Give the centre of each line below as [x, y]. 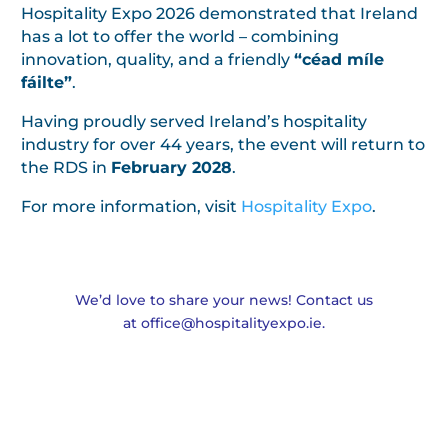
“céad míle [339, 59]
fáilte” [46, 82]
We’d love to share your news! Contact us [224, 299]
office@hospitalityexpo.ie [231, 322]
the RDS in [66, 167]
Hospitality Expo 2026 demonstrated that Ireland [219, 13]
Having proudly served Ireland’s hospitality [194, 121]
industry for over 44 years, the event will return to [223, 144]
